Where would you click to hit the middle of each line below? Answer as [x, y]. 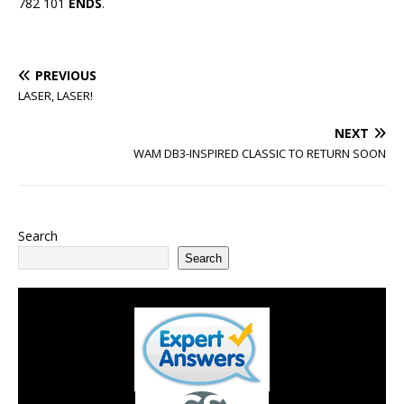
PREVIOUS [66, 75]
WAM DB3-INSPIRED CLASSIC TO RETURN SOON [260, 153]
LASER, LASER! [55, 96]
